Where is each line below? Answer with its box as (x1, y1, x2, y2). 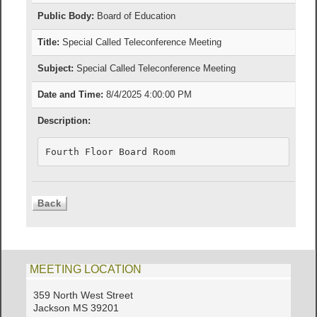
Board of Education (94, 11, 176, 22)
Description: (38, 115, 91, 127)
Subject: (38, 63, 74, 74)
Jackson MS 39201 (33, 302, 120, 313)
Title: (38, 37, 60, 48)
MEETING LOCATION (30, 263, 142, 275)
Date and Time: (38, 89, 104, 100)
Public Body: (38, 11, 95, 22)
